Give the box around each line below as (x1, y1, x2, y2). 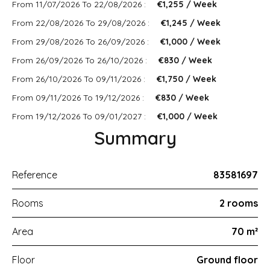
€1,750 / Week (157, 74, 216, 84)
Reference (12, 169, 57, 181)
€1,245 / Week (161, 17, 221, 28)
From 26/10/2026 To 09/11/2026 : (12, 74, 148, 84)
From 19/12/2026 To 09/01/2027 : (12, 111, 148, 122)
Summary (93, 127, 177, 149)
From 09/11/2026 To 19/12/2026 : (12, 92, 146, 103)
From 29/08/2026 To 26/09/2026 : (12, 36, 151, 47)
